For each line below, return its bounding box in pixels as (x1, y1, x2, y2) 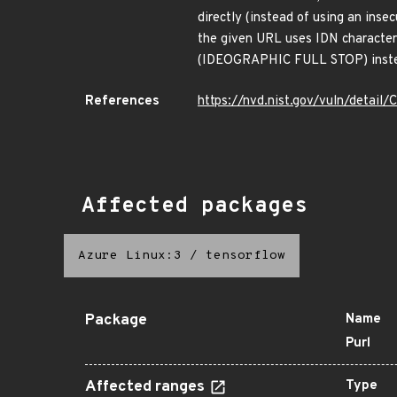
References (85, 93, 160, 110)
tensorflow (206, 248, 285, 263)
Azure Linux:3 (78, 248, 182, 263)
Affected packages (82, 193, 307, 220)
